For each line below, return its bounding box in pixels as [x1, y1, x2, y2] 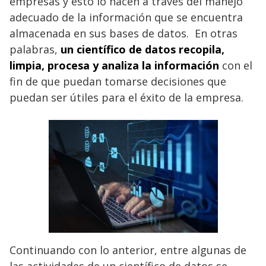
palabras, [9, 42, 61, 56]
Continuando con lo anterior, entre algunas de [9, 242, 246, 257]
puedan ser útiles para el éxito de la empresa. [9, 90, 243, 104]
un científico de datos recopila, [61, 42, 224, 56]
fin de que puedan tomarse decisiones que [9, 74, 226, 88]
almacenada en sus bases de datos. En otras [9, 26, 237, 40]
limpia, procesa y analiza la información [9, 58, 219, 72]
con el [219, 58, 252, 72]
